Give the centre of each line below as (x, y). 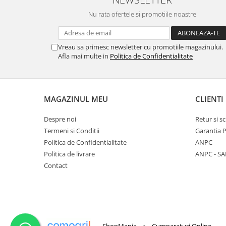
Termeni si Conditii (72, 131)
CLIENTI (209, 99)
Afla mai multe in (84, 56)
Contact (56, 166)
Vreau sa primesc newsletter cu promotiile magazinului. (140, 47)
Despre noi (60, 119)
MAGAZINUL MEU (76, 99)
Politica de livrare (69, 154)
